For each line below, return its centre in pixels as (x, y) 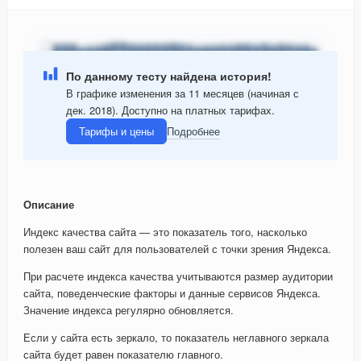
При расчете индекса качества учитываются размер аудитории (178, 276)
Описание (49, 205)
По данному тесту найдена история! (169, 75)
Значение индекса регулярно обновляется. (129, 310)
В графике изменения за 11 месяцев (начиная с (183, 93)
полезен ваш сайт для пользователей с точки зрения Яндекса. (177, 249)
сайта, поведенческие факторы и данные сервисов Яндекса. (172, 293)
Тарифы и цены (116, 131)
